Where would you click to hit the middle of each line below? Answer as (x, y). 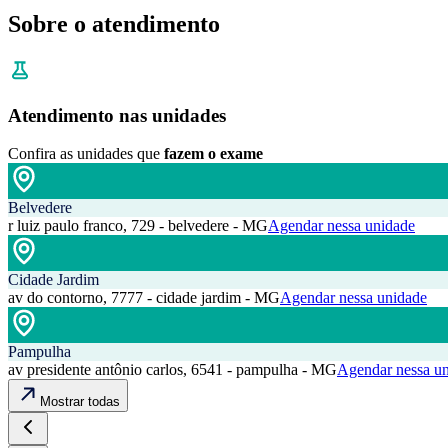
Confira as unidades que (84, 154)
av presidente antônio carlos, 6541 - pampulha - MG (172, 370)
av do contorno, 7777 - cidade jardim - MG (144, 298)
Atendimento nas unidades (117, 115)
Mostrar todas (80, 402)
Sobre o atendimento (114, 23)
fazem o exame (213, 154)
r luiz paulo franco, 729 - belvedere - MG (138, 226)
